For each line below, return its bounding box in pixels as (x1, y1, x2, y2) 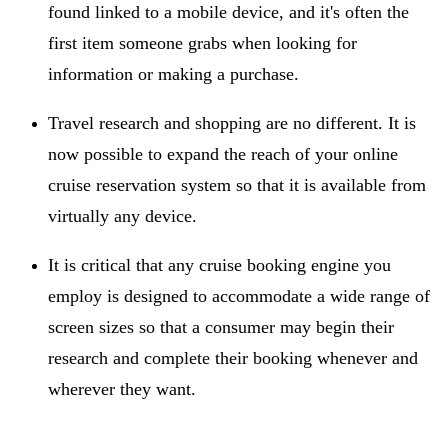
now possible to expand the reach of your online (48, 143, 398, 164)
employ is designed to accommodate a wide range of (48, 285, 430, 306)
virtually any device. (48, 205, 202, 226)
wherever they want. (48, 378, 196, 399)
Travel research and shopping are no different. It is (48, 112, 416, 133)
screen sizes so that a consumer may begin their (48, 316, 394, 337)
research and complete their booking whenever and (48, 347, 418, 368)
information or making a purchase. (48, 63, 304, 84)
